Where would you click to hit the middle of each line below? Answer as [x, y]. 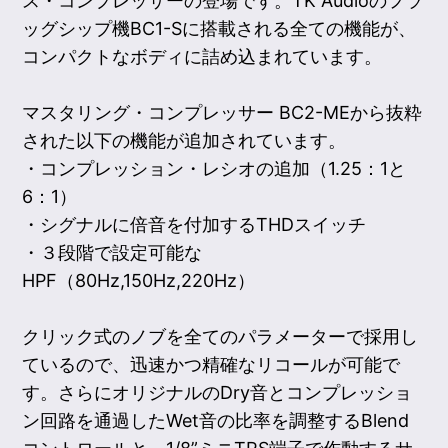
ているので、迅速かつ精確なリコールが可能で [211, 364]
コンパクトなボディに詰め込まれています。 [202, 56]
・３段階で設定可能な [112, 252]
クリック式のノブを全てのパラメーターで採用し [220, 336]
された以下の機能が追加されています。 [184, 140]
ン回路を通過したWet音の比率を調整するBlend [216, 420]
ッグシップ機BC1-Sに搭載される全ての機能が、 [219, 28]
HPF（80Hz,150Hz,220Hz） [139, 280]
